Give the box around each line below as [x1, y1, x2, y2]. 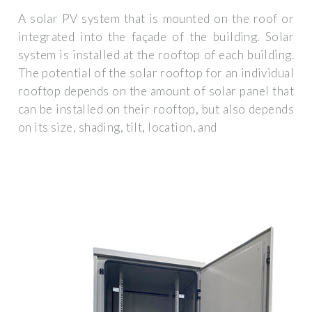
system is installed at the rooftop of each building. [18, 47, 294, 63]
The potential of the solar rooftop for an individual [18, 65, 294, 81]
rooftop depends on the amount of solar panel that [18, 84, 294, 99]
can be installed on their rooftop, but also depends [18, 102, 294, 117]
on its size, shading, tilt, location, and [18, 120, 217, 135]
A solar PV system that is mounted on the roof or [18, 11, 294, 26]
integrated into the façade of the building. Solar [18, 29, 294, 45]
